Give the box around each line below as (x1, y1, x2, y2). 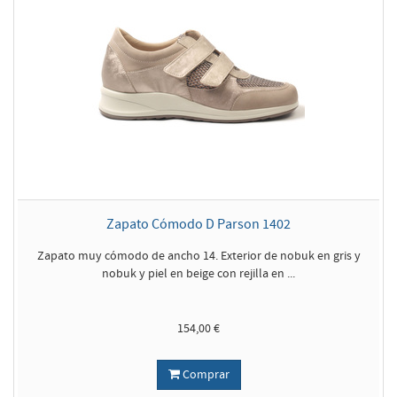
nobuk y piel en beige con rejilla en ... (102, 266, 295, 282)
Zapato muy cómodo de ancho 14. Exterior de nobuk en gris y (36, 248, 361, 264)
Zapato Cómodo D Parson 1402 (106, 215, 291, 233)
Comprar (179, 367, 230, 383)
